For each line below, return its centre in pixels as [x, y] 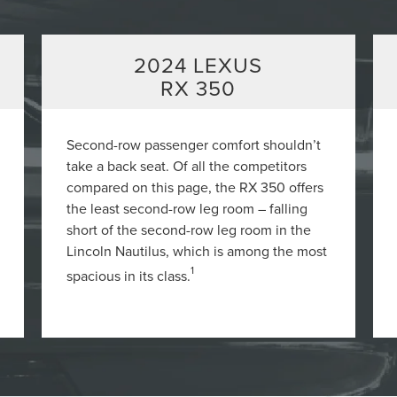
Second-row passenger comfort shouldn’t [194, 144]
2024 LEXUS [198, 64]
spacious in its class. [129, 275]
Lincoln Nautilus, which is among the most [197, 250]
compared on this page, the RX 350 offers [195, 187]
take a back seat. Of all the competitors [187, 165]
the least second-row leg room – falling [187, 208]
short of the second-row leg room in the [189, 229]
